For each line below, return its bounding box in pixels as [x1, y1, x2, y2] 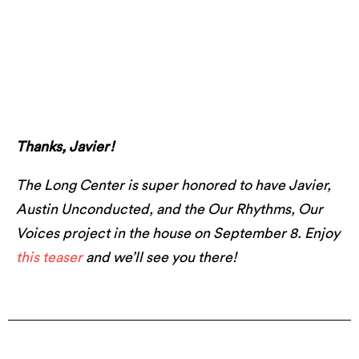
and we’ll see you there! [83, 247, 237, 266]
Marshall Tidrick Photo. [103, 96, 256, 115]
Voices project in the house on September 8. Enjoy [16, 223, 340, 242]
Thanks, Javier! [16, 136, 115, 155]
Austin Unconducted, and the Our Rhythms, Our [16, 199, 323, 218]
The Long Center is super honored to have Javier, [16, 175, 331, 194]
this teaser [16, 247, 83, 266]
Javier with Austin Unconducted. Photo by [42, 72, 317, 91]
